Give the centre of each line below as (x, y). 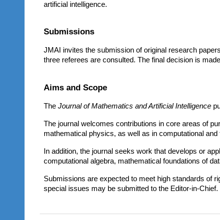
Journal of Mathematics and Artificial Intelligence (135, 106)
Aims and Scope (76, 87)
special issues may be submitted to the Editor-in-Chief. (131, 188)
